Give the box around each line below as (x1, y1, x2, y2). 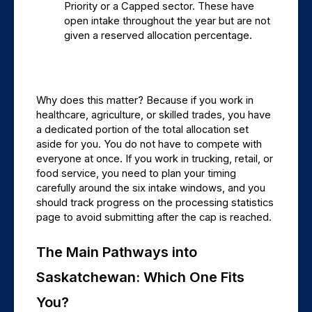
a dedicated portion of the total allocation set (36, 123, 249, 136)
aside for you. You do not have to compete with (36, 138, 262, 151)
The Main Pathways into (36, 244, 197, 261)
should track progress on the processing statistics (36, 196, 274, 210)
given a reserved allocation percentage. (64, 29, 252, 42)
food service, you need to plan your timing (36, 167, 236, 180)
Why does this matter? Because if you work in (36, 94, 253, 107)
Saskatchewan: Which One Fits (36, 269, 244, 286)
